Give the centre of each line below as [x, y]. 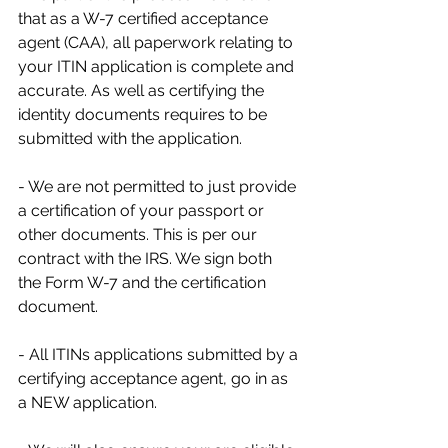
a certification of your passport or [143, 211]
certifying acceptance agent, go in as [155, 379]
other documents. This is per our [139, 235]
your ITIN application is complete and [158, 67]
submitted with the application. [130, 139]
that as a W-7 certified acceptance [145, 19]
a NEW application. [87, 403]
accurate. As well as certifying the [143, 91]
